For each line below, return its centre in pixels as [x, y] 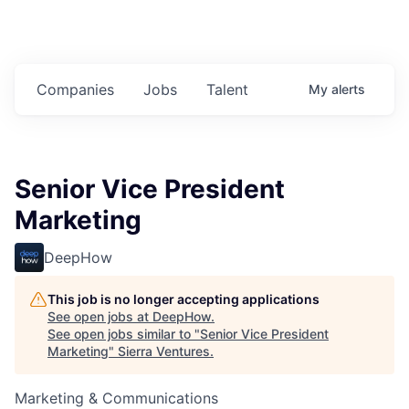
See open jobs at [100, 317]
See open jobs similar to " [124, 334]
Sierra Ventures [164, 351]
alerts [348, 89]
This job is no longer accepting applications [184, 299]
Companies [75, 90]
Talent [227, 90]
